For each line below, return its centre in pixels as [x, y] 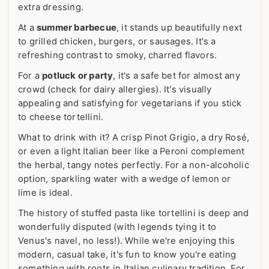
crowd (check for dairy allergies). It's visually [115, 89]
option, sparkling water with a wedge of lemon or [125, 179]
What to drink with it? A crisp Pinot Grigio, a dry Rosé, [134, 137]
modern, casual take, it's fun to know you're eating [127, 254]
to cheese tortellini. [61, 117]
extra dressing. [51, 7]
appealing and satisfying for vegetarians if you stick [130, 103]
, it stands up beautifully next [180, 27]
